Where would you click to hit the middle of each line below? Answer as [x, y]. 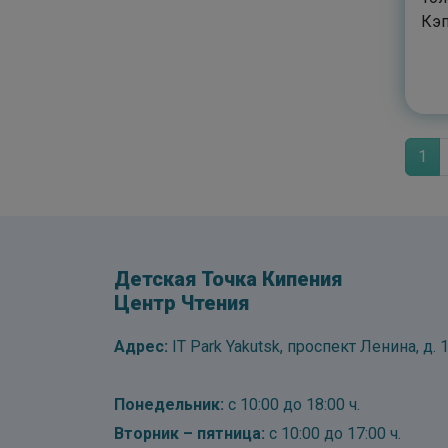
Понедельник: [169, 404]
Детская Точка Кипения [228, 279]
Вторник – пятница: [191, 433]
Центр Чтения [181, 303]
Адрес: [141, 346]
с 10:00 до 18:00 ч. [292, 404]
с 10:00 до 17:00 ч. [335, 433]
